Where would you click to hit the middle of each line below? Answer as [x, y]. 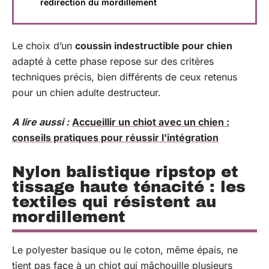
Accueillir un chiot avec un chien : [151, 122]
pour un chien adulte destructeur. [86, 92]
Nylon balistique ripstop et [125, 171]
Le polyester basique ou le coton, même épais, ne [125, 249]
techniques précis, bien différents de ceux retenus [125, 77]
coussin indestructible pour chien [154, 46]
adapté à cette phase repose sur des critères [113, 61]
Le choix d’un [44, 46]
